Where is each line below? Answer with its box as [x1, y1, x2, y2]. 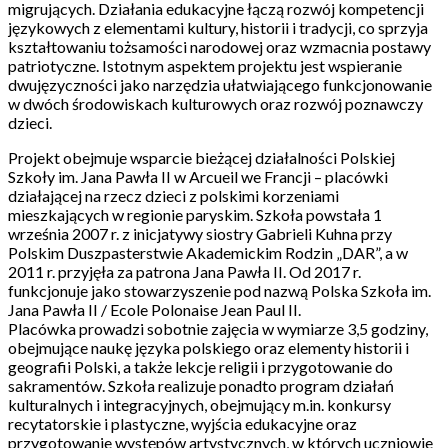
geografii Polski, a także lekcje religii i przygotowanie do [8, 357, 393, 376]
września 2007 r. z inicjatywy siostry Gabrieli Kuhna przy [8, 224, 392, 243]
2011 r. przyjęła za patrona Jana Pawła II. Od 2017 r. [8, 262, 361, 281]
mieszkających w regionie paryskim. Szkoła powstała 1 [8, 205, 382, 224]
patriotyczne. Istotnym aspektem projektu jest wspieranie [8, 56, 402, 75]
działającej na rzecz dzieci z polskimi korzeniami [8, 186, 339, 205]
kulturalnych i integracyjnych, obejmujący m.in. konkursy [8, 395, 391, 414]
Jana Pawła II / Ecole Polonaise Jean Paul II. [8, 300, 301, 319]
